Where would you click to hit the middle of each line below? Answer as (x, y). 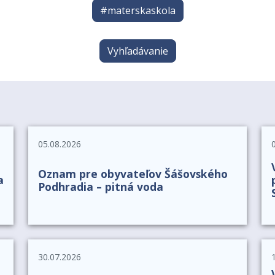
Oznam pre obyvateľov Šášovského (133, 173)
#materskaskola (137, 11)
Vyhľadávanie (137, 51)
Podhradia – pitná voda (101, 186)
